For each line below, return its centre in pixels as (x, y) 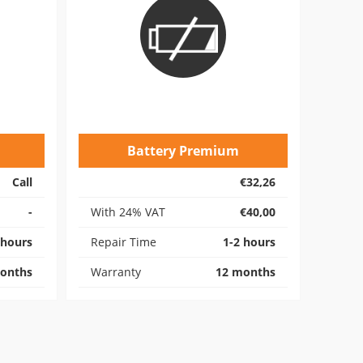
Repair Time (124, 242)
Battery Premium (183, 151)
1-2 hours (249, 242)
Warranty (116, 272)
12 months (246, 272)
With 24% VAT (128, 212)
